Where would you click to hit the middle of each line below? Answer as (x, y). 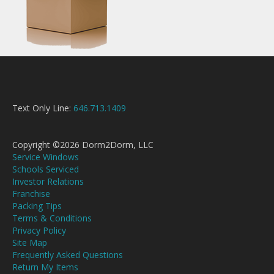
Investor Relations (48, 181)
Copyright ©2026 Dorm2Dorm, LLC (83, 145)
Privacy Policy (39, 230)
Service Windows (46, 157)
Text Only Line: (43, 108)
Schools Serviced (46, 169)
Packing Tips (37, 206)
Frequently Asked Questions (68, 255)
